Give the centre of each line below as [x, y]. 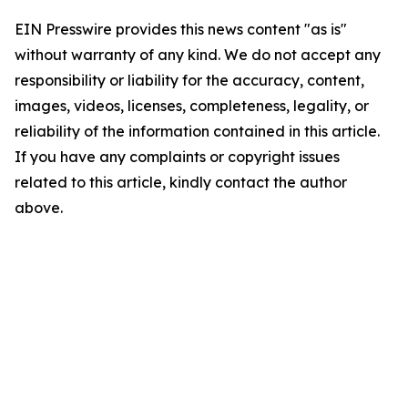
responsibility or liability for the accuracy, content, [189, 80]
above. [39, 208]
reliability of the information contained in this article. [197, 131]
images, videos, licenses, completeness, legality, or [192, 106]
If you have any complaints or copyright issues [177, 157]
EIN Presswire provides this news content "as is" [181, 29]
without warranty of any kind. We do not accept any [198, 55]
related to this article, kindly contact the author [181, 182]
